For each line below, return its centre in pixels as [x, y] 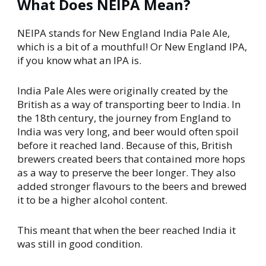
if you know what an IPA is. [79, 60]
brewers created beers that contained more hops [131, 159]
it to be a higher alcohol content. [92, 199]
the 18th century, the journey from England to [124, 118]
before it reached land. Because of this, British [125, 145]
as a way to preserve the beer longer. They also [126, 172]
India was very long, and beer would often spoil [128, 131]
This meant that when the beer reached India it [126, 230]
